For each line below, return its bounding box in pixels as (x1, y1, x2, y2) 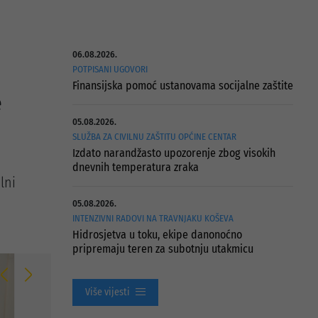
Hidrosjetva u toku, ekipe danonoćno (72, 228, 242, 241)
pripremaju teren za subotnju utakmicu (72, 242, 253, 256)
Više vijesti (84, 286, 130, 298)
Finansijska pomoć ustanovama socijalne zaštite (72, 79, 293, 92)
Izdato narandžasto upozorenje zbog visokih (72, 146, 275, 160)
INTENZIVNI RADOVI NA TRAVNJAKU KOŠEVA (72, 213, 234, 224)
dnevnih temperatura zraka (72, 160, 199, 174)
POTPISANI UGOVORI (72, 64, 148, 75)
